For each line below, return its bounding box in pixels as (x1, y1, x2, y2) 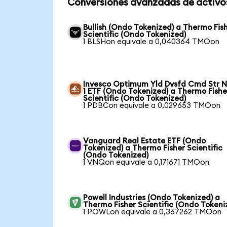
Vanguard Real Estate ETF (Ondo (83, 137, 206, 145)
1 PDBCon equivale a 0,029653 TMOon (83, 101, 221, 109)
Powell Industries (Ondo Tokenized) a (83, 194, 220, 202)
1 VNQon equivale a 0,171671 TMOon (83, 158, 210, 166)
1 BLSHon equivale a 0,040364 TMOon (83, 37, 220, 46)
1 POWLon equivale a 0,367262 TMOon (83, 208, 222, 216)
